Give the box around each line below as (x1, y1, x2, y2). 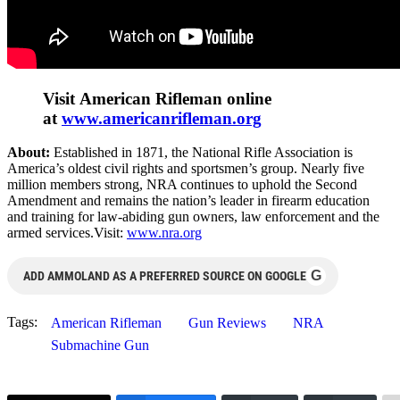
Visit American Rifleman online (43, 88, 271, 108)
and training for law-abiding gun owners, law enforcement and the (7, 209, 379, 225)
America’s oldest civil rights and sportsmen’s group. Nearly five (7, 161, 364, 177)
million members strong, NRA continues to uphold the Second (7, 177, 357, 193)
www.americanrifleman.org (62, 108, 262, 128)
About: (7, 145, 54, 161)
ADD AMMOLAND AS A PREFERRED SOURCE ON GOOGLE (23, 269, 306, 284)
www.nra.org (127, 225, 202, 241)
